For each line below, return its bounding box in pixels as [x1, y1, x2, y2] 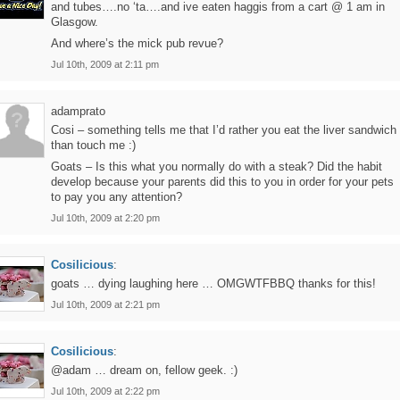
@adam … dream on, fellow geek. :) [51, 363, 237, 377]
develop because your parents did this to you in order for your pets [51, 175, 394, 188]
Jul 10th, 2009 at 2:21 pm [51, 299, 160, 310]
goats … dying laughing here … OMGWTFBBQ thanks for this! [51, 277, 376, 290]
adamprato [51, 104, 105, 118]
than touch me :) [51, 138, 136, 152]
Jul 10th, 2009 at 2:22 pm [51, 386, 160, 396]
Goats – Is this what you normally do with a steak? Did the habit [51, 160, 382, 173]
